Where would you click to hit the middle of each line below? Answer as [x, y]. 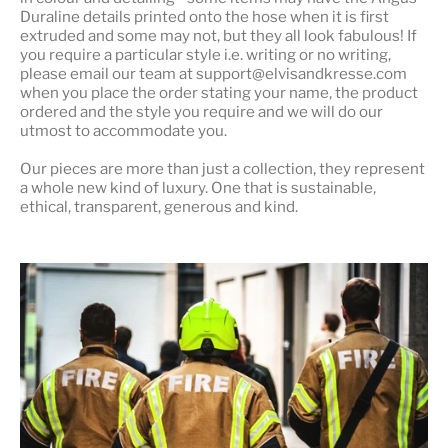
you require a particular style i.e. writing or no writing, [205, 54]
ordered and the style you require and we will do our [201, 111]
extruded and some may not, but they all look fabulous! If [218, 35]
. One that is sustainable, [290, 187]
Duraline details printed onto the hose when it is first [204, 16]
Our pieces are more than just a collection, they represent [222, 168]
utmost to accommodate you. [123, 130]
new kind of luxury [141, 187]
